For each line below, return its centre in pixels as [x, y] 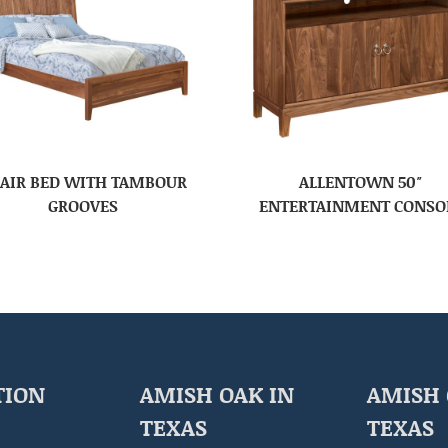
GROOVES [82, 206]
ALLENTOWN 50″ [361, 182]
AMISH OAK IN [217, 394]
